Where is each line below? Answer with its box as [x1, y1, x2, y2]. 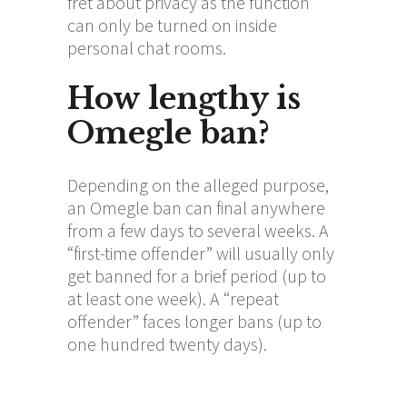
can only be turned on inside [67, 13, 277, 36]
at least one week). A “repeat [67, 286, 279, 310]
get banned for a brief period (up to [67, 263, 326, 287]
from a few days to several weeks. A [67, 218, 329, 242]
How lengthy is [67, 79, 301, 117]
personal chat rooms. [67, 35, 226, 59]
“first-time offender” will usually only [67, 241, 334, 264]
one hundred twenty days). [67, 332, 267, 355]
